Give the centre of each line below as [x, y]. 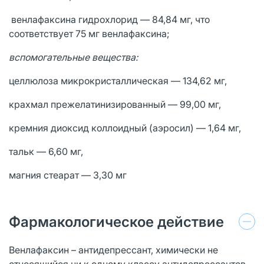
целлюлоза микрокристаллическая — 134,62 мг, [118, 80]
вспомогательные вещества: [73, 57]
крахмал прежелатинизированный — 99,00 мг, [115, 104]
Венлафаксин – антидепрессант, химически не [113, 250]
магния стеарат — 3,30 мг [68, 175]
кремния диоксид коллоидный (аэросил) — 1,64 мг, [125, 128]
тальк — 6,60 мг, [46, 151]
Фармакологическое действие [116, 222]
